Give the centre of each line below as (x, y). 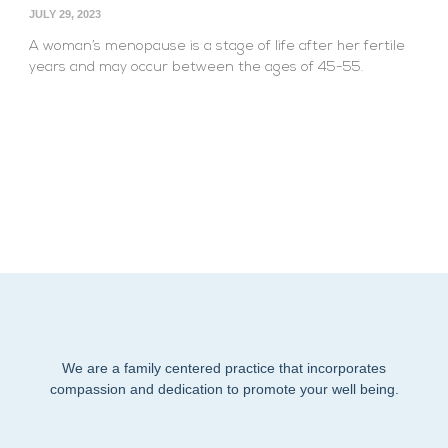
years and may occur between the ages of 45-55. (196, 67)
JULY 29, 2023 (64, 13)
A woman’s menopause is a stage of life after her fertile (216, 46)
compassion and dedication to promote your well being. (224, 388)
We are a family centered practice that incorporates (224, 367)
